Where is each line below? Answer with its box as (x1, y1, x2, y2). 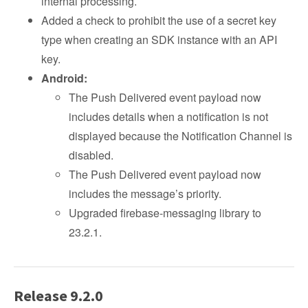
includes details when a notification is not (69, 109, 268, 124)
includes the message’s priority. (69, 186, 221, 201)
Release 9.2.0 (14, 286, 103, 305)
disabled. (69, 147, 113, 163)
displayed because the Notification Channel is (69, 128, 292, 144)
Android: (41, 70, 87, 86)
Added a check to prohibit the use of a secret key (41, 12, 276, 28)
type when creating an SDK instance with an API (41, 32, 277, 47)
